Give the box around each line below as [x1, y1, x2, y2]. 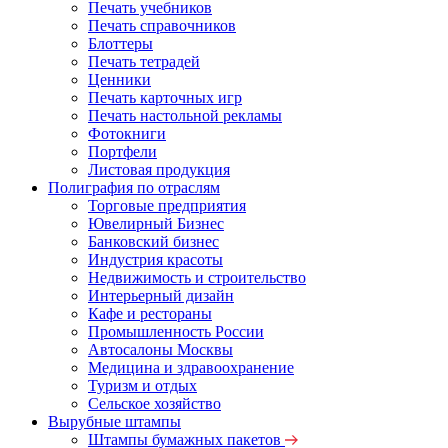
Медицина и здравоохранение [88, 359, 294, 376]
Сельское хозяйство [88, 395, 221, 412]
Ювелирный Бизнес [88, 215, 224, 232]
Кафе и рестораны [88, 305, 212, 322]
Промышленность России [88, 323, 264, 340]
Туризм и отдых [88, 377, 197, 394]
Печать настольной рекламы [88, 107, 282, 124]
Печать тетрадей [88, 53, 200, 70]
